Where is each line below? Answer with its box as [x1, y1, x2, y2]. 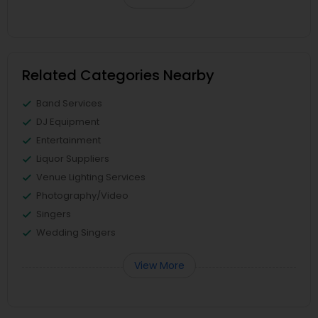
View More [133, 258, 185, 273]
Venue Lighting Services [36, 170, 146, 185]
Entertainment [36, 133, 101, 148]
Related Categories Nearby [22, 65, 214, 86]
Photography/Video [36, 189, 128, 203]
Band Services [36, 97, 102, 111]
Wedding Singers [36, 226, 116, 240]
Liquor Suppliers [36, 152, 109, 166]
